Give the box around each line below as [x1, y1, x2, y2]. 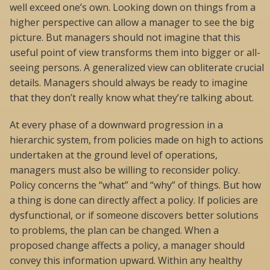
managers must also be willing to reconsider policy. [10, 163, 240, 177]
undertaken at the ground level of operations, [10, 148, 218, 162]
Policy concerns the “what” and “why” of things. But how [10, 178, 261, 192]
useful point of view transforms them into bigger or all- [10, 46, 260, 60]
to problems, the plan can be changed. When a [10, 224, 219, 237]
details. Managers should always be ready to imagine [10, 76, 248, 90]
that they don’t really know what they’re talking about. [10, 91, 254, 105]
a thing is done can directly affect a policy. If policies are [10, 193, 258, 207]
